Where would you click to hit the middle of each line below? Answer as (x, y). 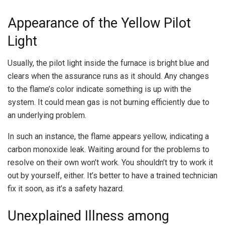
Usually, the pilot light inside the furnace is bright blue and (108, 63)
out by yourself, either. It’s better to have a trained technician (113, 176)
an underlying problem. (47, 116)
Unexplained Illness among (88, 216)
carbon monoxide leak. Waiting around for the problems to (108, 150)
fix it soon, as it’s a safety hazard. (66, 189)
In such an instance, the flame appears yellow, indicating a (108, 137)
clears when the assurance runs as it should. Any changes (108, 76)
